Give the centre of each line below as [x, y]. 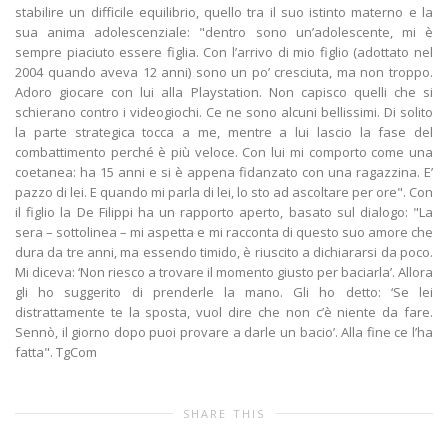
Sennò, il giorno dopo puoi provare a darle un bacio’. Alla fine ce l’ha [224, 332]
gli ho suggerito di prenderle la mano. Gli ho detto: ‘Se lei [224, 292]
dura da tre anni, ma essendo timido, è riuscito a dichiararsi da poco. [224, 252]
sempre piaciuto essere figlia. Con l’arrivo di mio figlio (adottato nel [224, 52]
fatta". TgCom [56, 352]
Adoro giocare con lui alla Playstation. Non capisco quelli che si [224, 92]
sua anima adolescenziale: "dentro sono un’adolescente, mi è [224, 32]
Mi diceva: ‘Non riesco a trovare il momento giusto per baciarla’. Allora [224, 272]
